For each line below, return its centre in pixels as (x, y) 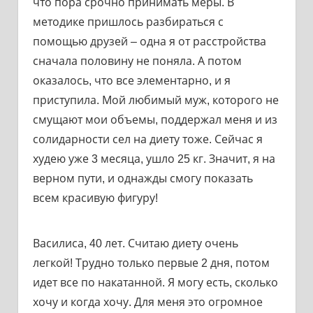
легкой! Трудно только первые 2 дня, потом (151, 263)
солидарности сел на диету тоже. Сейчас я (147, 139)
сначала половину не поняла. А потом (137, 61)
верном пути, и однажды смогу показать (143, 178)
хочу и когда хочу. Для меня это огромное (147, 302)
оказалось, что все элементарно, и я (131, 80)
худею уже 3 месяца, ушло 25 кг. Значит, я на (154, 159)
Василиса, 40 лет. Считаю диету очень (135, 243)
